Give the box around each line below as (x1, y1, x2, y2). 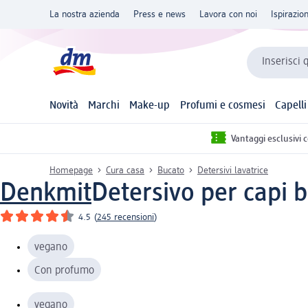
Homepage (49, 165, 93, 175)
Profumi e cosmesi (179, 100, 265, 112)
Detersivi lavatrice (197, 165, 268, 175)
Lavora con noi (199, 10, 257, 19)
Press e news (133, 10, 186, 19)
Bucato (157, 165, 184, 175)
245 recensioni (97, 212, 154, 222)
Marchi (88, 100, 120, 112)
